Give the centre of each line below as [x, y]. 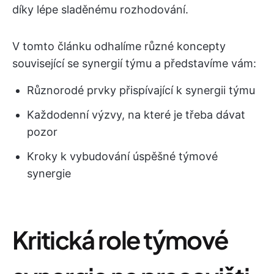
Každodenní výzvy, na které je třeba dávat [136, 115]
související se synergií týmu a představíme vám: [134, 63]
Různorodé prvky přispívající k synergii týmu [141, 90]
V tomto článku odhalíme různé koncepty [119, 46]
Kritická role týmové [120, 239]
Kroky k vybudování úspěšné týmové [122, 156]
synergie [49, 173]
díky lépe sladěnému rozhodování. [100, 9]
